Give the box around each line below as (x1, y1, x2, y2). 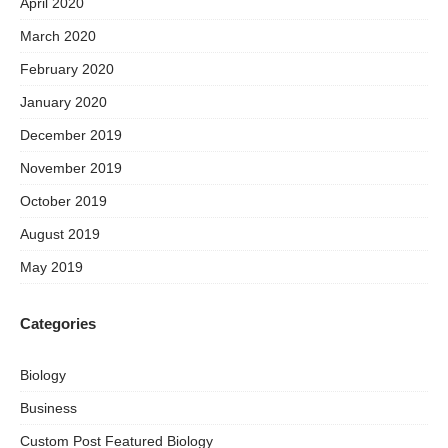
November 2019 (20, 159, 122, 176)
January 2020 (20, 93, 107, 110)
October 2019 (20, 192, 107, 209)
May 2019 (20, 258, 83, 275)
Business (20, 399, 77, 416)
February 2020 (20, 60, 114, 77)
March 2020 (20, 27, 96, 44)
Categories (20, 314, 96, 332)
